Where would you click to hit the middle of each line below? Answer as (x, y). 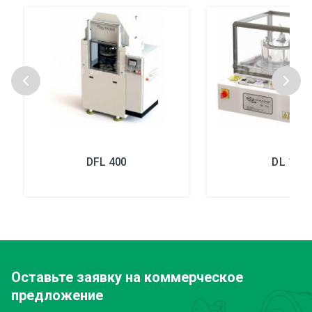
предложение (57, 295)
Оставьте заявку (67, 277)
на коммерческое (182, 277)
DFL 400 (107, 161)
